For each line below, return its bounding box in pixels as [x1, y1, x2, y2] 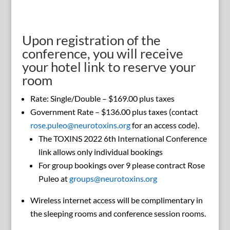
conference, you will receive [22, 45, 183, 62]
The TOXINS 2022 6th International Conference [38, 133, 207, 144]
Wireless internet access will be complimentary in [30, 195, 203, 205]
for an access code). [130, 120, 199, 130]
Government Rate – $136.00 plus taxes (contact [30, 107, 198, 117]
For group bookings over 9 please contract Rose [38, 160, 205, 170]
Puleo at [38, 174, 69, 184]
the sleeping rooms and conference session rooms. [30, 208, 206, 219]
